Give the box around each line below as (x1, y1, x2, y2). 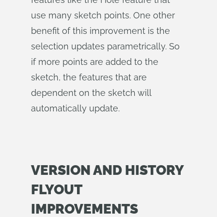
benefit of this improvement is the (31, 26, 170, 36)
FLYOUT (31, 182, 82, 198)
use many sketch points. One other (31, 10, 175, 20)
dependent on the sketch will (31, 88, 151, 98)
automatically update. (31, 103, 120, 113)
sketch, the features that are (31, 72, 147, 82)
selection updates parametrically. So (31, 41, 180, 51)
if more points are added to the (31, 57, 158, 67)
